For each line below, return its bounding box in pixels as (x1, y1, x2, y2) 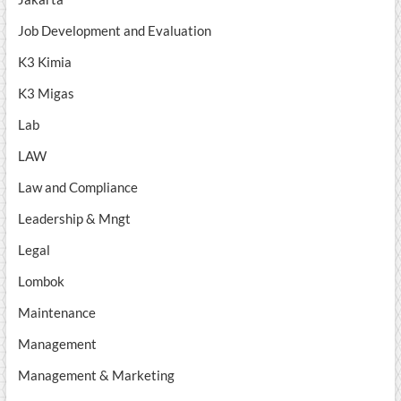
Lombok (17, 273, 64, 290)
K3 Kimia (17, 54, 72, 71)
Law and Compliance (17, 179, 138, 196)
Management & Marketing (17, 367, 175, 384)
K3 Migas (17, 85, 74, 102)
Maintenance (17, 304, 96, 321)
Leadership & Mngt (17, 210, 131, 227)
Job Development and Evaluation (17, 22, 211, 39)
